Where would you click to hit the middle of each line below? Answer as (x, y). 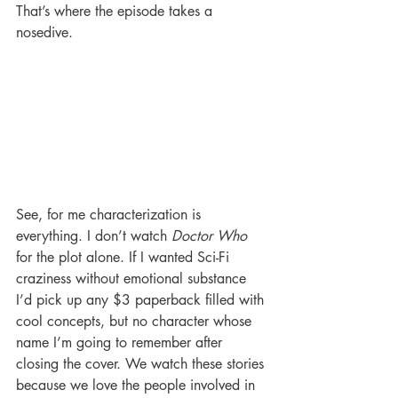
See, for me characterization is (111, 215)
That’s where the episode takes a (116, 12)
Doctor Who (209, 236)
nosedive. (44, 33)
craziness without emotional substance (133, 279)
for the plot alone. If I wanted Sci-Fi (125, 258)
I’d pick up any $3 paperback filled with (142, 300)
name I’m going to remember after (121, 343)
